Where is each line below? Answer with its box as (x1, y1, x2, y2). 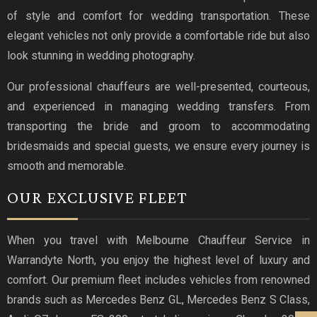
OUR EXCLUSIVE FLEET (7, 187, 188, 207)
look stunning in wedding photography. (7, 48, 195, 62)
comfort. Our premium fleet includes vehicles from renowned (7, 272, 310, 287)
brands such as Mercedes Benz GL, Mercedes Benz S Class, (7, 292, 310, 306)
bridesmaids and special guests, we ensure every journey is (7, 139, 310, 153)
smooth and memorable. (7, 158, 126, 173)
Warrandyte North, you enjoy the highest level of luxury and (7, 253, 310, 267)
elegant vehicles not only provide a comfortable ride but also (7, 28, 310, 42)
